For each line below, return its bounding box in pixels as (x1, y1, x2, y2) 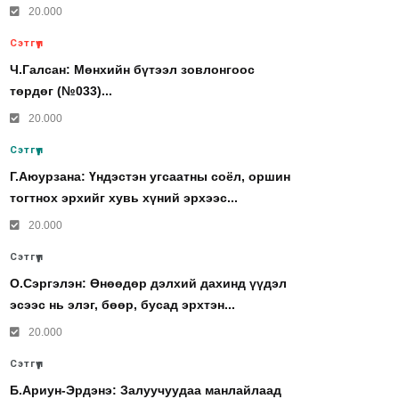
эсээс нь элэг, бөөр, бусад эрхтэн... (10, 297, 235, 312)
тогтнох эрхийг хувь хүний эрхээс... (10, 191, 238, 205)
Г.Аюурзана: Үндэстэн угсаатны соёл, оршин (10, 169, 290, 183)
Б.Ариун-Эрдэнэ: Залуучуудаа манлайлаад (10, 383, 281, 397)
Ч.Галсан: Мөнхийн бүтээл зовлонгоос (10, 62, 255, 77)
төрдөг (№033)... (10, 84, 112, 98)
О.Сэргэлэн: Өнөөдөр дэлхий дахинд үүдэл (10, 276, 287, 290)
